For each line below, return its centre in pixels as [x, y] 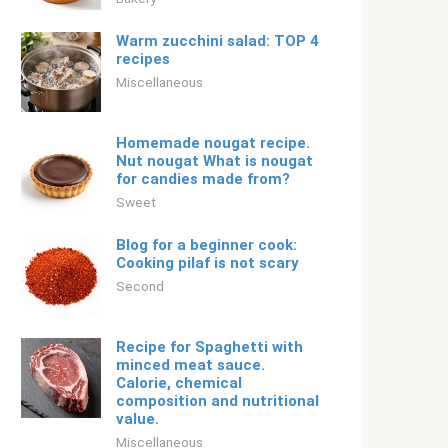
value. [137, 419]
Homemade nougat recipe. [213, 143]
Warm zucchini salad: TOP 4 [217, 41]
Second [140, 286]
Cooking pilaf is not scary [207, 263]
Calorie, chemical [179, 383]
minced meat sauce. [190, 365]
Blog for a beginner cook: [206, 245]
